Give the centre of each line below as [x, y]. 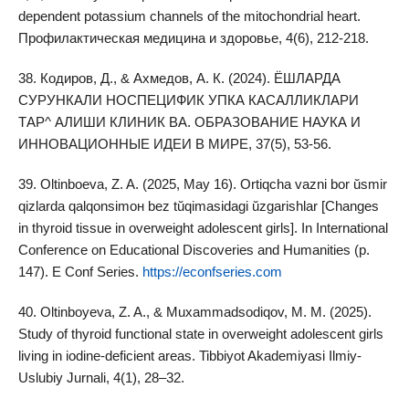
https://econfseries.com [212, 271]
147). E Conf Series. [80, 271]
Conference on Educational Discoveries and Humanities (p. [194, 249]
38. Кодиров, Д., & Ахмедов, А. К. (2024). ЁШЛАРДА [179, 78]
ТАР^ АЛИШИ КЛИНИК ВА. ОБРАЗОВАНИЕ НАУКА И [189, 121]
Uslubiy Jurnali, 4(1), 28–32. [101, 377]
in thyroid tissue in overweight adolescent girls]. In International [203, 227]
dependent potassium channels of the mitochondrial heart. [189, 16]
